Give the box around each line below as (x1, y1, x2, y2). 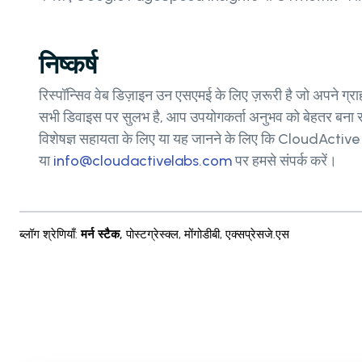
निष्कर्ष (39, 49, 97, 82)
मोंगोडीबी (184, 227, 220, 242)
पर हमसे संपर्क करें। (232, 152, 337, 170)
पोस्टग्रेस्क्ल (126, 227, 179, 242)
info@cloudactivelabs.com (53, 152, 232, 170)
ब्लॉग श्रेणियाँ (19, 227, 75, 242)
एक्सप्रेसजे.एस (225, 227, 289, 242)
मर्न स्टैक (81, 227, 120, 242)
